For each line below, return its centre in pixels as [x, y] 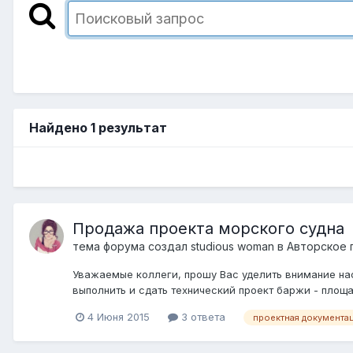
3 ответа [202, 316]
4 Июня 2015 [119, 316]
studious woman [232, 246]
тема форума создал [132, 246]
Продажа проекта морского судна [208, 228]
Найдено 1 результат [98, 127]
